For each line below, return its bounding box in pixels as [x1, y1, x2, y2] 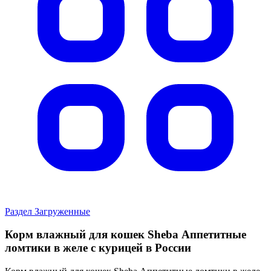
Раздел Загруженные [5, 206, 90, 217]
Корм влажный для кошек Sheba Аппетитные [5, 228, 246, 241]
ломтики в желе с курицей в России [5, 241, 191, 255]
